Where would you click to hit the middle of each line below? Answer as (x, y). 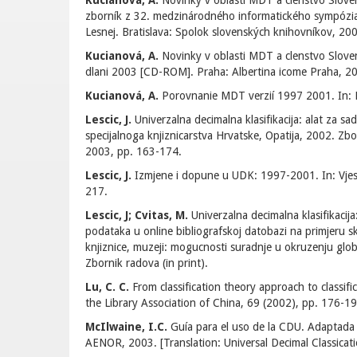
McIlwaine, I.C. (126, 327)
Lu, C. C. (107, 287)
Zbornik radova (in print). (147, 263)
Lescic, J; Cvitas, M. (137, 215)
